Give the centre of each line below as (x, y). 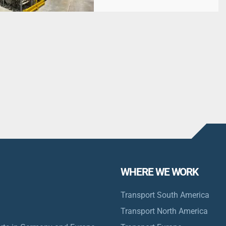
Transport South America (165, 195)
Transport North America (164, 211)
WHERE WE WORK (160, 172)
